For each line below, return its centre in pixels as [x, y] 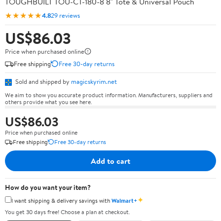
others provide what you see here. [48, 102]
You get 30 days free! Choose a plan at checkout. [67, 212]
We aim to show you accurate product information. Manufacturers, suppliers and [109, 95]
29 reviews [65, 15]
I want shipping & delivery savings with [61, 200]
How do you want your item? [48, 187]
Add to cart [110, 161]
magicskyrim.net [94, 81]
